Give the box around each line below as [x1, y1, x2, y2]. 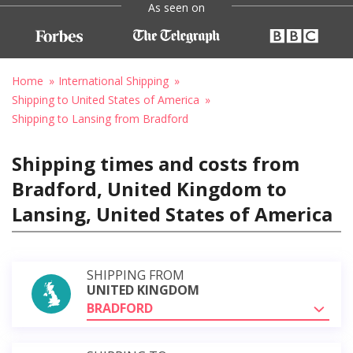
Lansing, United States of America [12, 200, 333, 227]
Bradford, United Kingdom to [12, 175, 287, 202]
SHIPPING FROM [87, 266, 184, 284]
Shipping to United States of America [12, 91, 199, 107]
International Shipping [58, 72, 169, 88]
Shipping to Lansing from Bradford [12, 110, 188, 126]
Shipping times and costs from [12, 150, 299, 176]
